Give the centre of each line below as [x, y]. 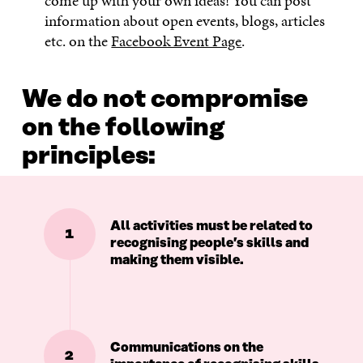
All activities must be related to [211, 226]
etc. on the [78, 41]
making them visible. [177, 261]
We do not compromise [164, 100]
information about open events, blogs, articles [185, 21]
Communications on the [186, 348]
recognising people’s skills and [209, 243]
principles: [88, 157]
